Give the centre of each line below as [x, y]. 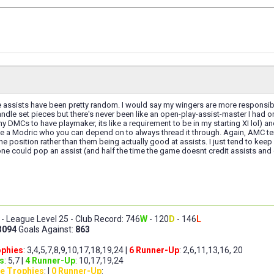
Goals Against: [46, 229]
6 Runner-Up [154, 250]
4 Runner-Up [50, 260]
